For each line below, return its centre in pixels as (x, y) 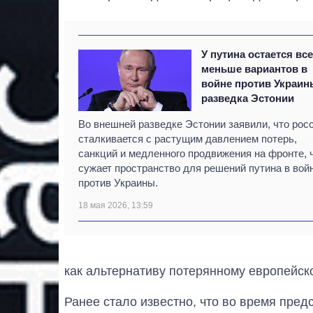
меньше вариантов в (255, 68)
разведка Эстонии (248, 98)
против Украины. (118, 182)
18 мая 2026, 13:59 (116, 205)
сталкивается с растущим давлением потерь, (188, 138)
